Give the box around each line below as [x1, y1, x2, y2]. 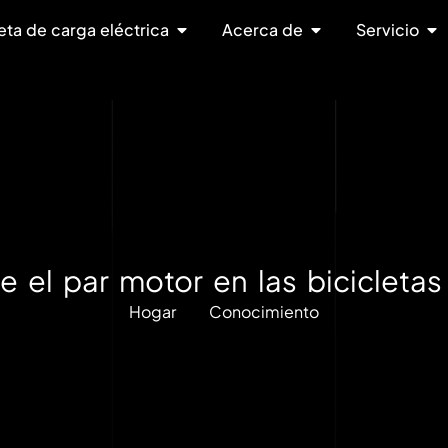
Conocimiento [208, 301, 319, 322]
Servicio [355, 19, 419, 40]
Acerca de [221, 19, 303, 40]
